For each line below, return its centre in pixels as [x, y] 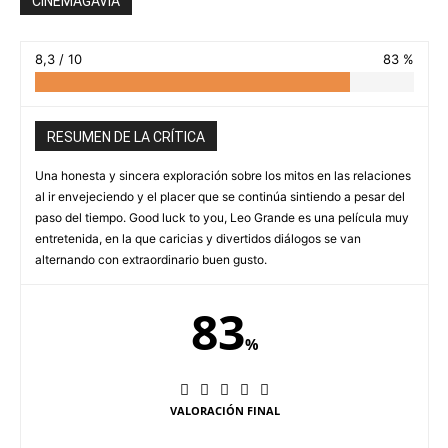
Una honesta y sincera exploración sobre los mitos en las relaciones [223, 175]
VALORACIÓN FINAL [224, 410]
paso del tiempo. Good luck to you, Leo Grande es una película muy [222, 217]
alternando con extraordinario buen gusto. [151, 259]
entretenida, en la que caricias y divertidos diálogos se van [198, 238]
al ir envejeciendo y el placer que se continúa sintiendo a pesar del [220, 196]
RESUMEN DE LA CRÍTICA [126, 136]
